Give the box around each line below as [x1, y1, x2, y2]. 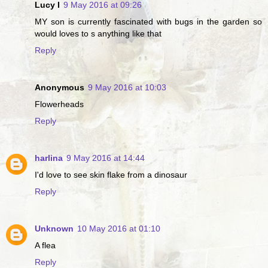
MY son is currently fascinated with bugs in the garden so [35, 17, 262, 27]
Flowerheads [35, 99, 84, 109]
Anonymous [35, 83, 84, 93]
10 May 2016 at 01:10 [77, 224, 160, 234]
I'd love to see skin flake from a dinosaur [35, 170, 187, 180]
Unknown [35, 224, 74, 234]
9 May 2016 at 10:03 [88, 83, 166, 93]
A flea [35, 240, 56, 251]
